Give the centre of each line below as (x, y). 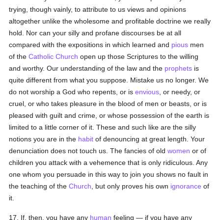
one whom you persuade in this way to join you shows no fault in (109, 174)
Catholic (41, 56)
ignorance (186, 186)
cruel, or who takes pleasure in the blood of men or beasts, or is (108, 104)
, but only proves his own (131, 186)
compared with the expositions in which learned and (90, 45)
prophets (179, 68)
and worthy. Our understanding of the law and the (87, 68)
